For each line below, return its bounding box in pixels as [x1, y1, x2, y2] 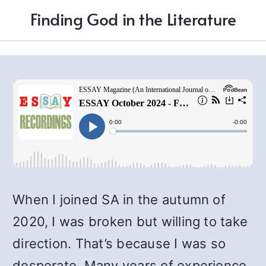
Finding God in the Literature [30, 7, 236, 30]
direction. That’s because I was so [12, 236, 226, 251]
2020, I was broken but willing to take [12, 214, 248, 229]
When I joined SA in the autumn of [12, 192, 226, 207]
